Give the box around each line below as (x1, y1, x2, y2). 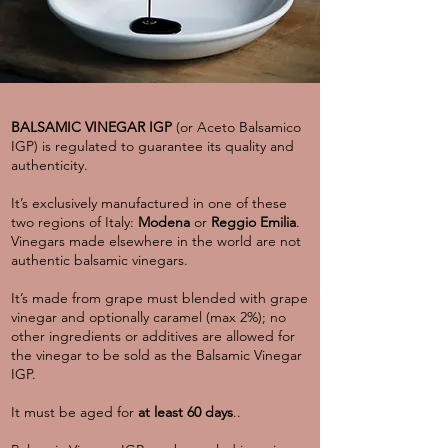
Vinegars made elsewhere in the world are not (11, 232, 301, 251)
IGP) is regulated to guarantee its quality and (11, 137, 294, 156)
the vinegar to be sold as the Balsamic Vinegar (11, 346, 302, 365)
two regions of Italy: (11, 213, 138, 232)
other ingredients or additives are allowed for (11, 327, 295, 346)
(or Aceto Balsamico (172, 118, 301, 137)
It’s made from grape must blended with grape (11, 289, 308, 308)
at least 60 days (138, 403, 233, 422)
